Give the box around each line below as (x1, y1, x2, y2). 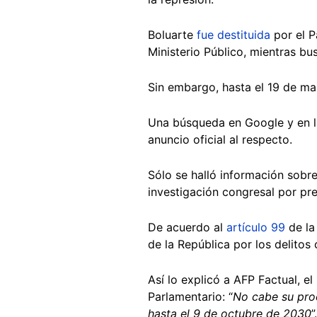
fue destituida (197, 27, 270, 42)
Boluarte (148, 27, 197, 42)
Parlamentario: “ (148, 289, 233, 304)
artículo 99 (226, 219, 289, 234)
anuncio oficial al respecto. (148, 132, 296, 146)
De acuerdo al (148, 219, 226, 234)
